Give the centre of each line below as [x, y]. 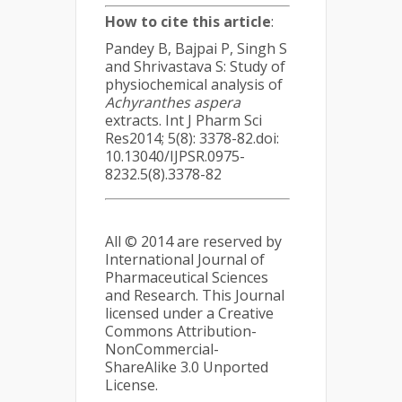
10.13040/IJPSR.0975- [175, 157]
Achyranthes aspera [173, 103]
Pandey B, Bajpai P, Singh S [196, 49]
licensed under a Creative [189, 314]
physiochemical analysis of [194, 85]
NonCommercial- [162, 350]
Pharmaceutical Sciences [187, 278]
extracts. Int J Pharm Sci [184, 121]
